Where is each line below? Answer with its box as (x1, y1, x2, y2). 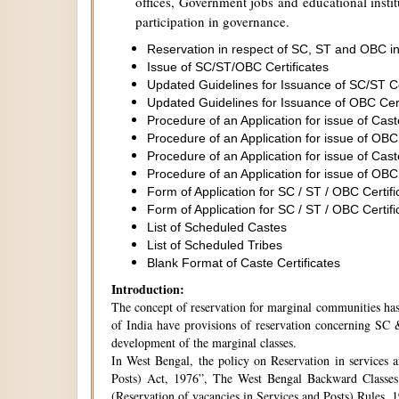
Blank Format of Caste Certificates (147, 256, 340, 270)
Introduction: (111, 280, 189, 298)
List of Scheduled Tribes (147, 238, 282, 252)
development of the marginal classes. (111, 334, 301, 351)
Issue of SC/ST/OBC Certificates (147, 60, 329, 74)
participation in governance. (135, 12, 289, 30)
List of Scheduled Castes (147, 220, 287, 234)
